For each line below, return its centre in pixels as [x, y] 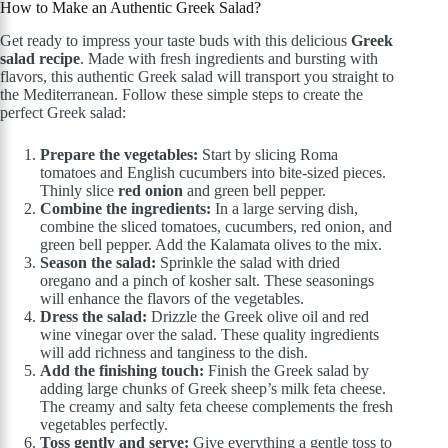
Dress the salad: [93, 317]
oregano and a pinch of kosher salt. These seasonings [207, 281]
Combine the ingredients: [125, 209]
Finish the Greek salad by [286, 371]
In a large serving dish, [284, 209]
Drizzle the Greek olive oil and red [258, 317]
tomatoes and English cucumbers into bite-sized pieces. [213, 173]
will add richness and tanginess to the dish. [174, 353]
